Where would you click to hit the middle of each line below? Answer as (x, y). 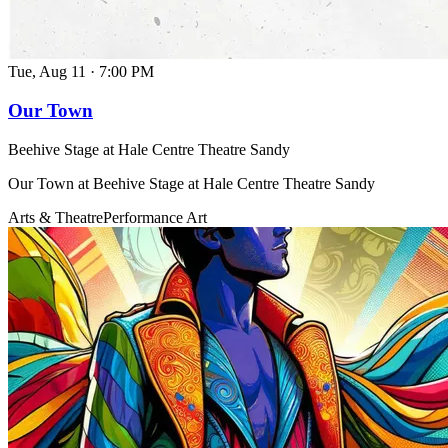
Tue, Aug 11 (47, 72)
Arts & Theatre (55, 217)
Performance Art (155, 217)
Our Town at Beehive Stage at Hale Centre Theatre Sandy (191, 183)
